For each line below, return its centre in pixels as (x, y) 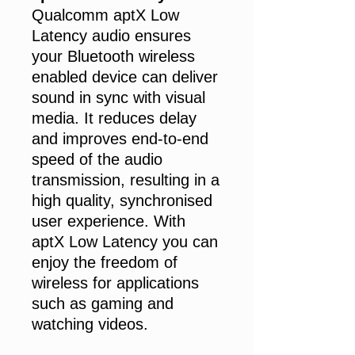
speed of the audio (97, 159)
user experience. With (109, 221)
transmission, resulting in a (126, 180)
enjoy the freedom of (105, 262)
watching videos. (90, 324)
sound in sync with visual (118, 97)
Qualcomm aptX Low (105, 15)
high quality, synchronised (122, 200)
